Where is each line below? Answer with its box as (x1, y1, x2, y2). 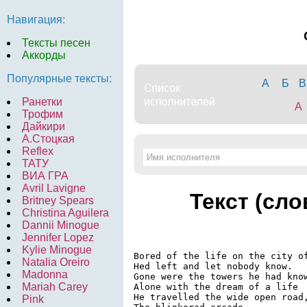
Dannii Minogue (22, 219, 99, 231)
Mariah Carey (22, 281, 88, 293)
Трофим (22, 108, 63, 120)
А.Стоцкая (22, 133, 75, 145)
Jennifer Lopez (22, 232, 94, 243)
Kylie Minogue (22, 244, 92, 256)
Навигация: (7, 14, 65, 25)
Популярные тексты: (7, 73, 112, 84)
